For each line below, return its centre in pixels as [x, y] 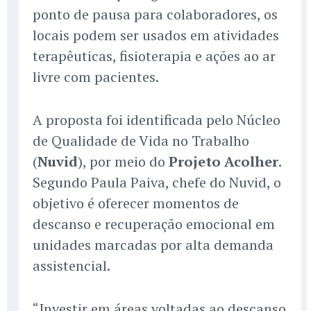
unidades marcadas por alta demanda [153, 245]
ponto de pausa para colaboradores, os [155, 15]
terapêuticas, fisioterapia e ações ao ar [154, 56]
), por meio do [123, 162]
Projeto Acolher [224, 162]
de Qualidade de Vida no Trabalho [141, 141]
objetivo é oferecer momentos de [136, 203]
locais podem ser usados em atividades [156, 35]
